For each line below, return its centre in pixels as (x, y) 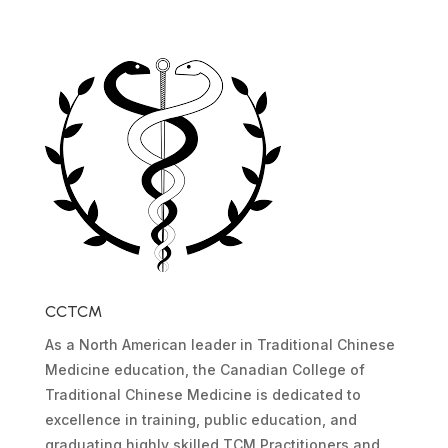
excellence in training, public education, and (200, 419)
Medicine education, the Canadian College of (204, 369)
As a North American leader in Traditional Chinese (219, 344)
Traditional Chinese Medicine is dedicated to (202, 394)
